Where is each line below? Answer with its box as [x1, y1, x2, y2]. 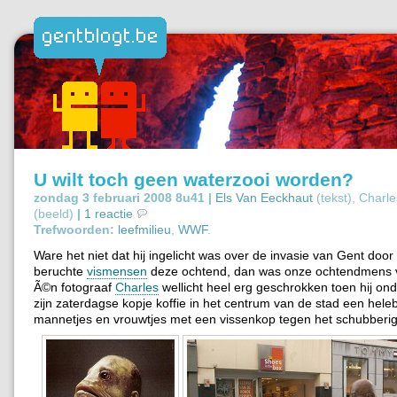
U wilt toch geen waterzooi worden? [34, 168, 354, 190]
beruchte [34, 263, 87, 278]
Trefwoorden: [34, 222, 114, 237]
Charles [115, 279, 159, 294]
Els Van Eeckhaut [215, 190, 313, 205]
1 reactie [84, 206, 133, 221]
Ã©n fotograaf [34, 279, 115, 294]
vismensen [87, 263, 147, 278]
